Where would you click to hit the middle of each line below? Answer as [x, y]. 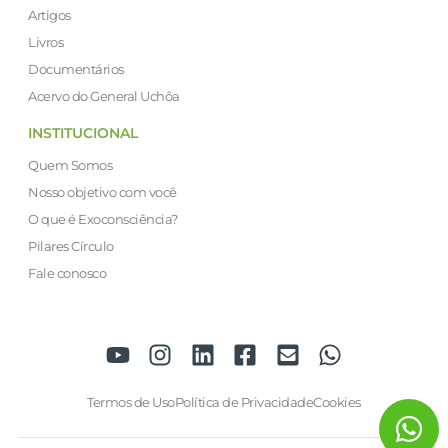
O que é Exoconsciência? [103, 219]
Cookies [337, 402]
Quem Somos [70, 165]
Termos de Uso [131, 402]
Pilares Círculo [71, 246]
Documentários [76, 69]
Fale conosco [67, 273]
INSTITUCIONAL [83, 133]
